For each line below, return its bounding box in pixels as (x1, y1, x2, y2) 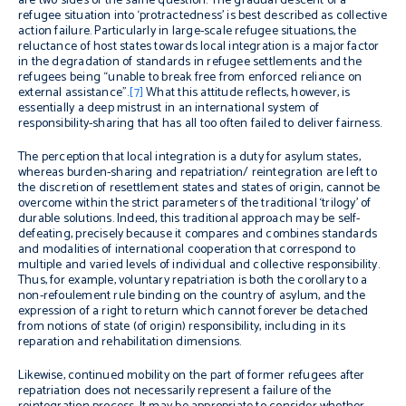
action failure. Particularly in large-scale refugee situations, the (18, 21, 357, 42)
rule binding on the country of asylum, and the (113, 285, 366, 306)
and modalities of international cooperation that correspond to (18, 239, 356, 260)
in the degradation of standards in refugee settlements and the (18, 52, 362, 72)
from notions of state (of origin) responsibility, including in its (18, 316, 345, 337)
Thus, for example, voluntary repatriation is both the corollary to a (18, 270, 368, 291)
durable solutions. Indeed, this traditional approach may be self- (18, 208, 361, 229)
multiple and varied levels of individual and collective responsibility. (18, 255, 380, 275)
